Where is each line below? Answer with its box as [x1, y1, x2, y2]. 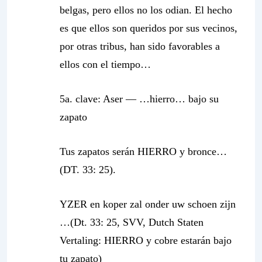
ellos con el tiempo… [60, 58, 151, 70]
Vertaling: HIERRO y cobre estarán [60, 235, 213, 246]
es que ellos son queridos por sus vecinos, [60, 22, 237, 34]
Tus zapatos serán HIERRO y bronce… [60, 146, 227, 157]
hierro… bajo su [150, 93, 219, 105]
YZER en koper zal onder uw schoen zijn [60, 198, 236, 210]
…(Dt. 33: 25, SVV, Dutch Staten [60, 216, 204, 228]
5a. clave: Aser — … [60, 93, 150, 105]
